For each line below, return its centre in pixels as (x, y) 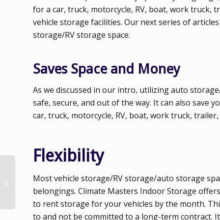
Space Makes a (40, 188)
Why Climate (36, 167)
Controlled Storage (45, 178)
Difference (33, 198)
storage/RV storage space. (82, 35)
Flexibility (69, 155)
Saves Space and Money (107, 69)
